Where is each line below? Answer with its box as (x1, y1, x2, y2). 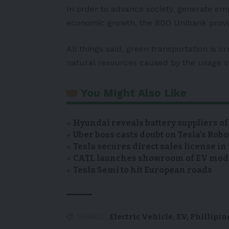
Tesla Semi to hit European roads (73, 165, 213, 175)
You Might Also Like (81, 86, 187, 99)
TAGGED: (77, 212, 104, 220)
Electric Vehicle (109, 212, 173, 221)
